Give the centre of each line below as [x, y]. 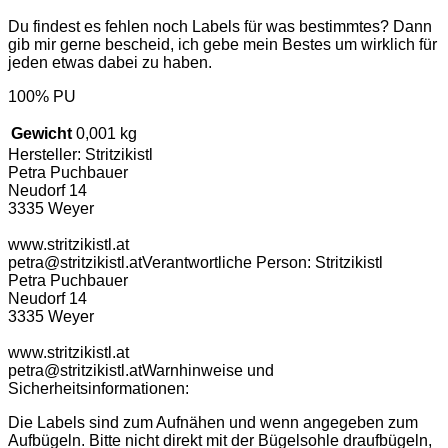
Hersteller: [46, 154]
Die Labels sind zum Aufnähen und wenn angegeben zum [213, 422]
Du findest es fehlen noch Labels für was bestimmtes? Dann [220, 26]
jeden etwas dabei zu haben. [110, 62]
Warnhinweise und [208, 370]
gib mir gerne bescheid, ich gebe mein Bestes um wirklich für [222, 44]
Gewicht [41, 133]
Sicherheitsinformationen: [98, 388]
